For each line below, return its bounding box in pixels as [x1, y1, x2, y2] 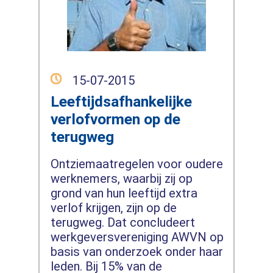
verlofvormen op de [50, 110, 180, 129]
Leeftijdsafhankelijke [50, 93, 192, 111]
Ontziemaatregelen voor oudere [50, 157, 223, 172]
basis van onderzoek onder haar [50, 244, 223, 260]
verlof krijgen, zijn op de [50, 200, 177, 216]
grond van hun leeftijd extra [50, 186, 197, 201]
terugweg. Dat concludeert [50, 215, 195, 230]
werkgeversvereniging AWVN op [50, 230, 224, 245]
